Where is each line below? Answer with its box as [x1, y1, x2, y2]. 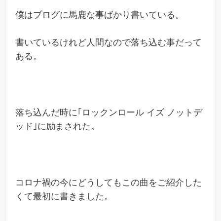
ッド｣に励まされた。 [15, 121, 100, 131]
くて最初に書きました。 [15, 191, 113, 201]
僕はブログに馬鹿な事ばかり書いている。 [15, 9, 184, 20]
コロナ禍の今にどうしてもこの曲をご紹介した [15, 177, 202, 187]
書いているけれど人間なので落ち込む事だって [15, 37, 202, 48]
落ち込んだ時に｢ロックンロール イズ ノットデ [15, 107, 202, 117]
